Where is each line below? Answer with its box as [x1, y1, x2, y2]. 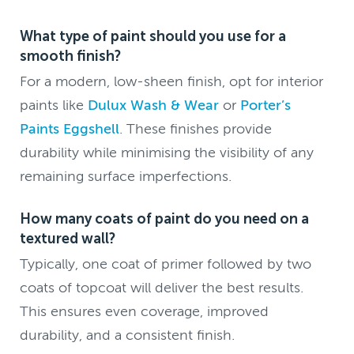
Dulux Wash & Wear [88, 96, 220, 113]
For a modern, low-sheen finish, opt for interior [20, 73, 324, 89]
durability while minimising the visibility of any [20, 144, 314, 160]
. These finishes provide [119, 120, 273, 137]
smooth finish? [20, 47, 122, 65]
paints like [20, 96, 88, 113]
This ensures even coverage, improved [20, 303, 269, 319]
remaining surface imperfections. [20, 168, 232, 184]
